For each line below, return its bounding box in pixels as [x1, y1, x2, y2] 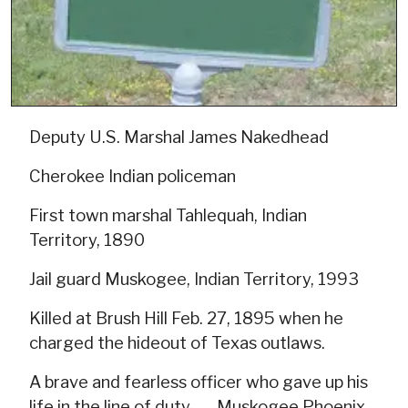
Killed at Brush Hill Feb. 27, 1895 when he [29, 307, 343, 329]
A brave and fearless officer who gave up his [29, 371, 368, 393]
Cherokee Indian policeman [29, 165, 236, 187]
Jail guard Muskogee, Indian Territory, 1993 [29, 268, 359, 290]
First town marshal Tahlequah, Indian [29, 204, 307, 226]
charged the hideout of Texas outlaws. [29, 331, 325, 353]
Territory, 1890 [29, 229, 145, 250]
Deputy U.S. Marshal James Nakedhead [29, 126, 329, 148]
